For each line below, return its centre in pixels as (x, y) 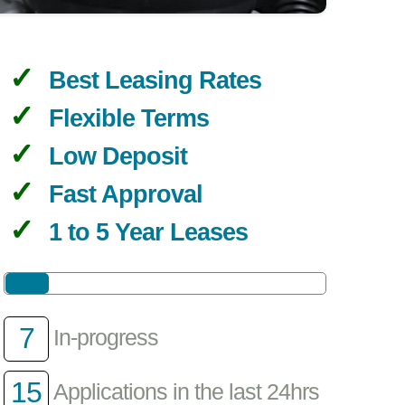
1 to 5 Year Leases (148, 233)
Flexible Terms (128, 119)
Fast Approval (125, 195)
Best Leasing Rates (155, 81)
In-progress (106, 338)
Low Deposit (118, 157)
